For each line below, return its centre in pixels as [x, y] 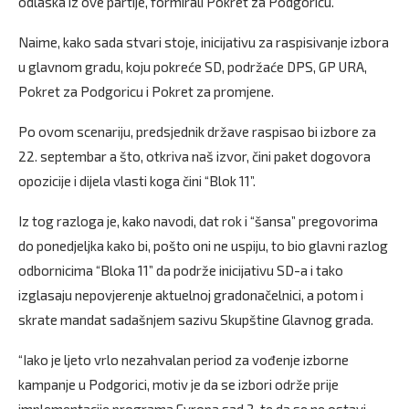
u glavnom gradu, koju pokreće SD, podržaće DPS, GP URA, [193, 67]
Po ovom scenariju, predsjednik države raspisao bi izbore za [197, 131]
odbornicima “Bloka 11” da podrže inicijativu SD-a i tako [181, 270]
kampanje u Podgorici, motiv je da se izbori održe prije [178, 384]
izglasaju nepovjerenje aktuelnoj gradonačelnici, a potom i [191, 295]
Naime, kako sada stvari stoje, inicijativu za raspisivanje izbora [204, 42]
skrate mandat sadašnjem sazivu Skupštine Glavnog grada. [196, 320]
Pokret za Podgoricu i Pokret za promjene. [146, 91]
